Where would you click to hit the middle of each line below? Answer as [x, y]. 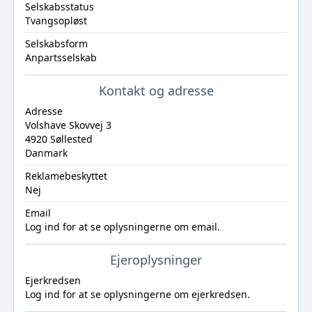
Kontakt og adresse [156, 91]
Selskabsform [56, 44]
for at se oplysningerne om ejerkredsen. [155, 294]
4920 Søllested [58, 139]
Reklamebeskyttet [66, 176]
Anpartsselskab [61, 57]
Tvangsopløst [56, 21]
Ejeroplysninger [156, 260]
